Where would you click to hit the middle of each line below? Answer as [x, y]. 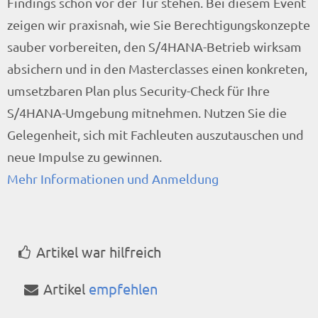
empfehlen [121, 288]
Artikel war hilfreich [98, 251]
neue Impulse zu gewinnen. [84, 157]
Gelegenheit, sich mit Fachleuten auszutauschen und [155, 135]
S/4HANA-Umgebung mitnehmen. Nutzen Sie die [147, 113]
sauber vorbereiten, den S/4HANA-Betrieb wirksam [154, 47]
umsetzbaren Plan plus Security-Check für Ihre [138, 91]
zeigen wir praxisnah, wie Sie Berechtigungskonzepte [159, 25]
